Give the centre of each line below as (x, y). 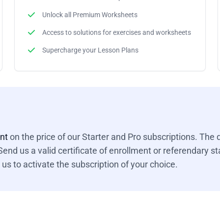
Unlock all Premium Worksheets (90, 14)
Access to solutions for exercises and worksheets (117, 32)
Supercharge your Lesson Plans (91, 50)
